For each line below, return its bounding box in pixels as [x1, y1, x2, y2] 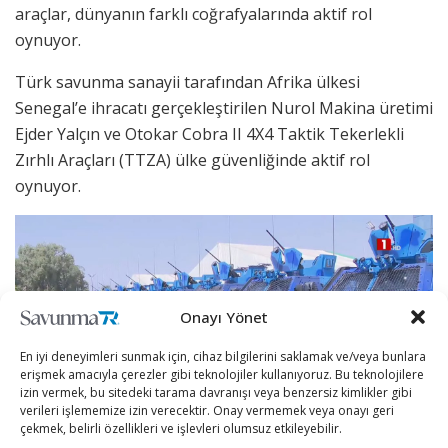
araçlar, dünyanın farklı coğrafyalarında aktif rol [15, 2, 372, 25]
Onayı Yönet [180, 307, 268, 327]
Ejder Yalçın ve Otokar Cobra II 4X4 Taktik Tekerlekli [15, 122, 404, 145]
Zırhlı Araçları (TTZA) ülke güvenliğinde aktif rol [15, 148, 370, 171]
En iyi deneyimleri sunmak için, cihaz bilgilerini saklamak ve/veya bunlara [20, 348, 426, 365]
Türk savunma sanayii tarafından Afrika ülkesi [15, 70, 360, 93]
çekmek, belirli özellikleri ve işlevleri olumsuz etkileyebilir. [20, 420, 342, 437]
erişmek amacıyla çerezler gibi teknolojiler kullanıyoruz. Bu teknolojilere [20, 366, 424, 383]
